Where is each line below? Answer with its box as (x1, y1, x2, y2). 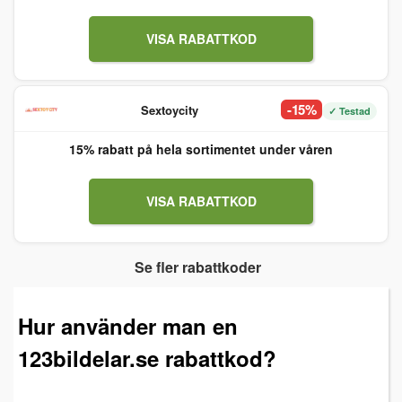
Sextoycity (140, 100, 198, 118)
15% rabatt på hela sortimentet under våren (69, 140, 333, 158)
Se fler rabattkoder (134, 257, 261, 277)
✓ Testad (328, 104, 371, 118)
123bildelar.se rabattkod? (18, 342, 276, 373)
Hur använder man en (18, 310, 238, 341)
